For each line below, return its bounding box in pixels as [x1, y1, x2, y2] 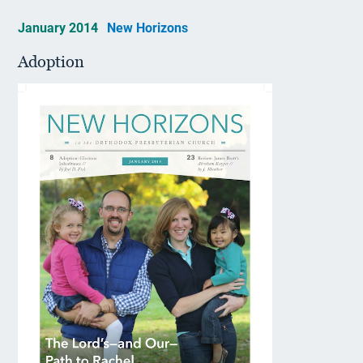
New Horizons [107, 20, 189, 36]
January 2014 [18, 20, 102, 36]
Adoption [18, 52, 85, 71]
